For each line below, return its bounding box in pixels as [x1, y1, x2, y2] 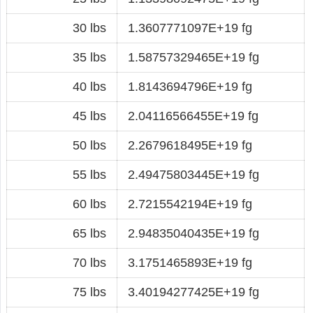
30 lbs [73, 20, 106, 35]
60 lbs [73, 196, 106, 211]
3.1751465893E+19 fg [128, 255, 252, 270]
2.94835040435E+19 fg [128, 226, 259, 240]
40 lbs [73, 79, 106, 94]
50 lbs [73, 138, 106, 152]
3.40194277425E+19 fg [128, 284, 259, 299]
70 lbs [73, 255, 106, 270]
